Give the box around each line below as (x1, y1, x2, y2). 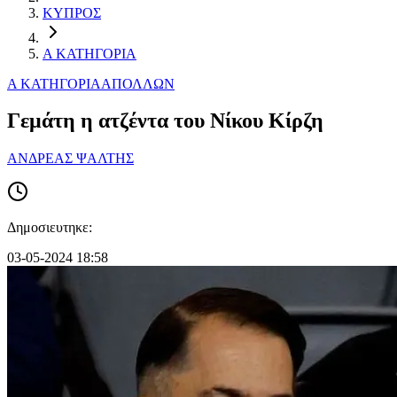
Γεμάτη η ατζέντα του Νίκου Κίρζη (7, 109, 323, 133)
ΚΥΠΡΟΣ (43, 4, 101, 20)
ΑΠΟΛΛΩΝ (101, 75, 175, 91)
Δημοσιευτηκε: (7, 220, 92, 236)
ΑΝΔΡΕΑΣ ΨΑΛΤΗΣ (7, 151, 134, 167)
